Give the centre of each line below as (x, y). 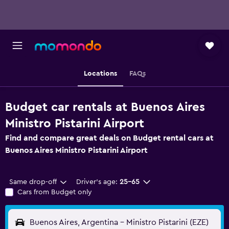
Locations (100, 74)
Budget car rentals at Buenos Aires (105, 107)
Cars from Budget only (55, 192)
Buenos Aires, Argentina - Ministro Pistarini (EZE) (119, 222)
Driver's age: (97, 182)
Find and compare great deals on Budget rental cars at (109, 138)
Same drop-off (33, 182)
